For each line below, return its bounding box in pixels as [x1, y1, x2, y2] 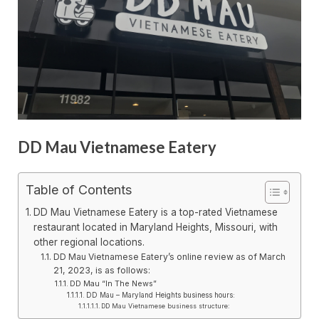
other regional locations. [33, 236, 145, 249]
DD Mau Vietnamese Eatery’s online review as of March [53, 251, 286, 263]
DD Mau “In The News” [69, 278, 157, 289]
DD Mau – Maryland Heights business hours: [85, 291, 235, 300]
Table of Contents [26, 182, 132, 198]
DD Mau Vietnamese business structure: [101, 302, 231, 310]
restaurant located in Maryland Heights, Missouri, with [33, 221, 278, 234]
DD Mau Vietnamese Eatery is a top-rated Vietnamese [33, 206, 278, 219]
